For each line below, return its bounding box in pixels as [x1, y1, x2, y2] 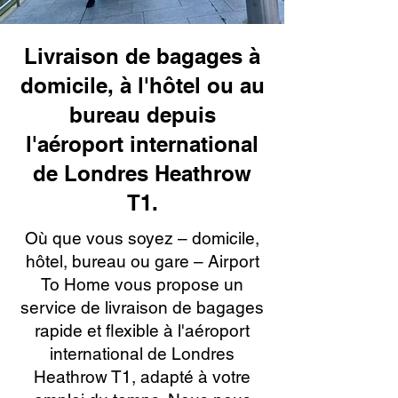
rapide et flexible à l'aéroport [35, 321, 250, 340]
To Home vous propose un [41, 275, 243, 294]
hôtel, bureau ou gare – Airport [25, 251, 259, 271]
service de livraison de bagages [20, 298, 264, 317]
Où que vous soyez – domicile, [25, 228, 259, 248]
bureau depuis [68, 102, 216, 127]
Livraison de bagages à [24, 44, 260, 68]
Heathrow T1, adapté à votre [34, 367, 251, 386]
